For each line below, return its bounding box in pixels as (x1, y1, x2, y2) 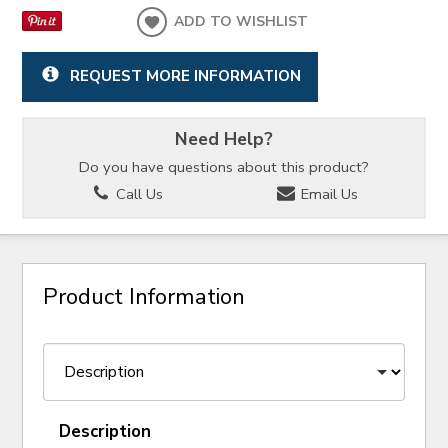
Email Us (296, 184, 358, 205)
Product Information (43, 280, 246, 312)
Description (59, 420, 152, 444)
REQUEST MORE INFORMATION (69, 64, 301, 86)
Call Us (112, 184, 163, 205)
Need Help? (175, 127, 273, 152)
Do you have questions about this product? (79, 156, 369, 177)
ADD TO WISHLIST (174, 11, 309, 31)
